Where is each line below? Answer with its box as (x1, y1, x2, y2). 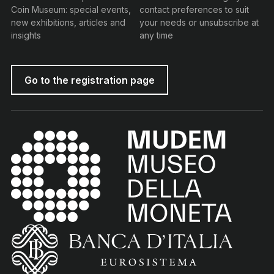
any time (139, 30, 173, 40)
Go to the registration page (24, 73, 155, 86)
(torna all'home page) (10, 223, 111, 235)
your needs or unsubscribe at (139, 17, 259, 28)
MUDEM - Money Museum (10, 128, 229, 149)
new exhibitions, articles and (11, 17, 125, 28)
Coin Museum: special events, (11, 4, 131, 15)
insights (11, 30, 41, 40)
